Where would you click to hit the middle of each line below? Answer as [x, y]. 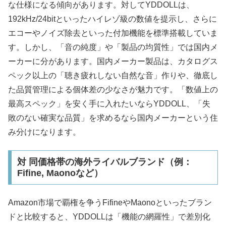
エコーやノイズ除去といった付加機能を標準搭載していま [113, 33]
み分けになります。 [44, 132]
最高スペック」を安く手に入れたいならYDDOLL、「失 [109, 103]
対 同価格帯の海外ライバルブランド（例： [104, 162]
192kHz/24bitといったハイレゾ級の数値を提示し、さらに [112, 19]
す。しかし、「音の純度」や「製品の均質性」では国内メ [113, 47]
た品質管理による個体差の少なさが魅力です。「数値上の [113, 89]
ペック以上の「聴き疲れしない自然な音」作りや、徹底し [113, 75]
